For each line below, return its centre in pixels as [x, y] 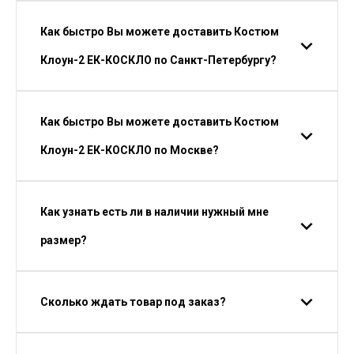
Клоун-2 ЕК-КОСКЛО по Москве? [130, 150]
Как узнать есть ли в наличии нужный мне [154, 212]
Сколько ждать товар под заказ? [133, 302]
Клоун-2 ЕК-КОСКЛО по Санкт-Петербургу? [158, 60]
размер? [64, 240]
